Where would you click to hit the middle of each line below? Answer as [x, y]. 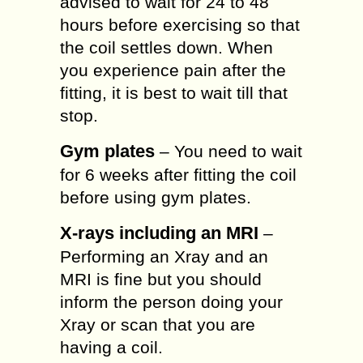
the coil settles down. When [167, 47]
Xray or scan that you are [158, 325]
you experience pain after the [173, 70]
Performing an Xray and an [164, 256]
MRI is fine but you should [161, 279]
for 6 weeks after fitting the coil [178, 175]
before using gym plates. [156, 197]
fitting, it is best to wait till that [174, 93]
